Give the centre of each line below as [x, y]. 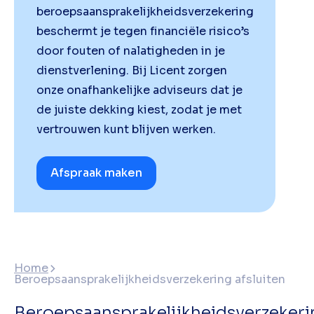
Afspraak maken [96, 172]
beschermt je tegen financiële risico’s [143, 31]
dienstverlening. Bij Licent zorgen [132, 70]
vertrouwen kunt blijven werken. [126, 129]
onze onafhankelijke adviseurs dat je [139, 90]
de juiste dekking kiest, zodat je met [139, 109]
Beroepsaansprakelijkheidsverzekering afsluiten [150, 279]
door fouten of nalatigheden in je [131, 50]
